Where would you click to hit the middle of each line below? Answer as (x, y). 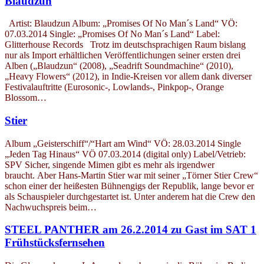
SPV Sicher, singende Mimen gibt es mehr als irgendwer (110, 164)
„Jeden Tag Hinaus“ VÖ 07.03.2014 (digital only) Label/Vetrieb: (125, 154)
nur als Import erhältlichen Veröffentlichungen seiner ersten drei (123, 55)
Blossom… (26, 98)
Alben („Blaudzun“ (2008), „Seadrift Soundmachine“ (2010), (119, 66)
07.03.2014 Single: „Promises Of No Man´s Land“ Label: (112, 34)
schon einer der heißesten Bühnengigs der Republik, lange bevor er (129, 186)
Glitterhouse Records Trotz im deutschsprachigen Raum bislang (125, 45)
